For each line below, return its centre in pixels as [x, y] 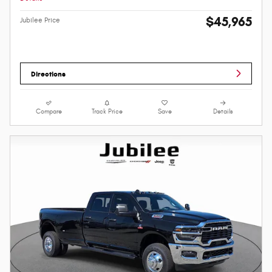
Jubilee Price [40, 20]
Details [223, 112]
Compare [49, 112]
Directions [49, 73]
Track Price [107, 112]
